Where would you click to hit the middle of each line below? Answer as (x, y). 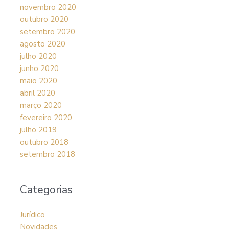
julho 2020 (38, 56)
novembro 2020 (48, 7)
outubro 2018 (44, 142)
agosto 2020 (42, 44)
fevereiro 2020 (46, 118)
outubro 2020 (44, 19)
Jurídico (32, 215)
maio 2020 (38, 81)
